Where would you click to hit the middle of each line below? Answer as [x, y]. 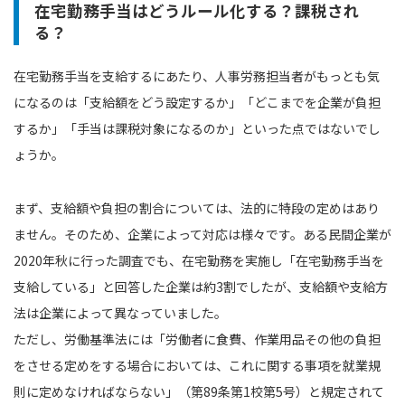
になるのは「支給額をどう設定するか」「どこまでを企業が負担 [197, 102]
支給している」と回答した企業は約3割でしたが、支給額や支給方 [201, 286]
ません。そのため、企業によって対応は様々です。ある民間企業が [202, 234]
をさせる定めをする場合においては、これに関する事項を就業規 [197, 365]
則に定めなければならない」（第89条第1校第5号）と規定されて [199, 391]
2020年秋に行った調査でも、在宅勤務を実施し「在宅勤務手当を [199, 260]
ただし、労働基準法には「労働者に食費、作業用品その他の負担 [197, 339]
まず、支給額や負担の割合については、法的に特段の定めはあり [197, 207]
